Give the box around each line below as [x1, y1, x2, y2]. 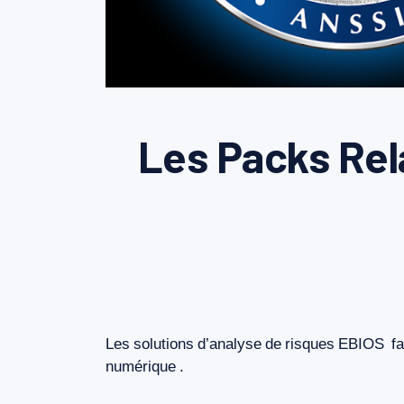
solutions [133, 335, 194, 353]
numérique [106, 357, 176, 376]
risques [285, 335, 335, 353]
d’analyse [197, 335, 262, 353]
